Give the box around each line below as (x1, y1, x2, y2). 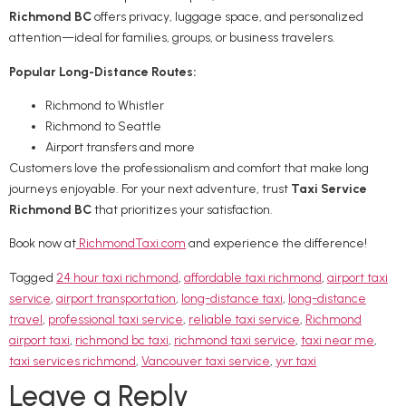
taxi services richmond (9, 353, 136, 369)
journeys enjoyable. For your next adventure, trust (9, 180, 291, 197)
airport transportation (56, 290, 176, 306)
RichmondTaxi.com (79, 236, 186, 252)
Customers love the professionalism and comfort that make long (9, 159, 369, 176)
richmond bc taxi (75, 332, 169, 348)
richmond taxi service (174, 332, 295, 348)
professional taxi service (48, 311, 183, 327)
